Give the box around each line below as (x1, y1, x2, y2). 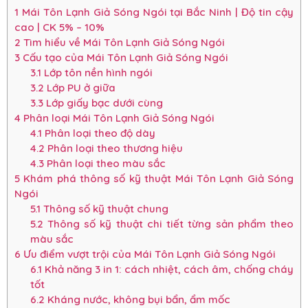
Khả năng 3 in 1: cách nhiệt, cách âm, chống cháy (41, 263, 294, 276)
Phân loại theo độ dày (41, 126, 155, 140)
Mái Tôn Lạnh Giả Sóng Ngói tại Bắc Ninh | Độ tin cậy (19, 5, 294, 19)
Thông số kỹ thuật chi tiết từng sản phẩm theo (43, 217, 294, 231)
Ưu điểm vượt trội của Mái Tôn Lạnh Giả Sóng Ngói (21, 247, 276, 261)
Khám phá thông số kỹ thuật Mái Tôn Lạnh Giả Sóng (20, 172, 294, 186)
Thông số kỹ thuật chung (40, 202, 168, 216)
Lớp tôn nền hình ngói (41, 66, 153, 80)
